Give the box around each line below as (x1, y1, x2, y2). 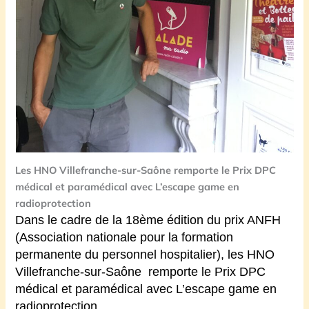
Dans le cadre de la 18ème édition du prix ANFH (15, 213, 281, 228)
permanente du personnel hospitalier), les (15, 248, 248, 262)
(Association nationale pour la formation (15, 230, 234, 245)
